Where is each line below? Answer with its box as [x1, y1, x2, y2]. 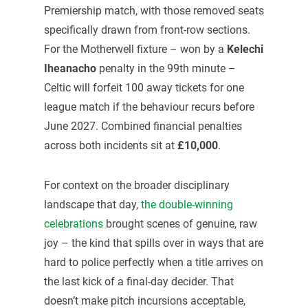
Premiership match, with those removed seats [43, 4, 264, 18]
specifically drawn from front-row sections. [43, 23, 250, 37]
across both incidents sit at [43, 139, 177, 153]
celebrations [43, 217, 103, 230]
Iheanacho [43, 62, 96, 76]
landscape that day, [43, 197, 141, 211]
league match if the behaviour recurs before [43, 100, 254, 114]
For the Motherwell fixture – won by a [43, 43, 227, 56]
